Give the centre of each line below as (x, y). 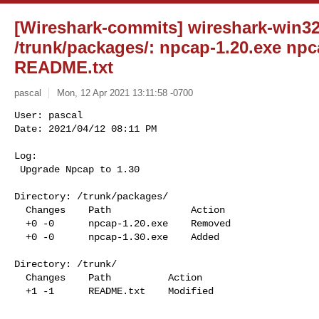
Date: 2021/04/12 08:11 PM (85, 129)
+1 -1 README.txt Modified (20, 291)
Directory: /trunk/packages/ (91, 196)
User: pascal (48, 115)
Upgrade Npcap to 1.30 (80, 169)
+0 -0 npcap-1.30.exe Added (20, 237)
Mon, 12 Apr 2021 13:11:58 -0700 (125, 93)
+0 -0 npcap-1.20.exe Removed (20, 223)
